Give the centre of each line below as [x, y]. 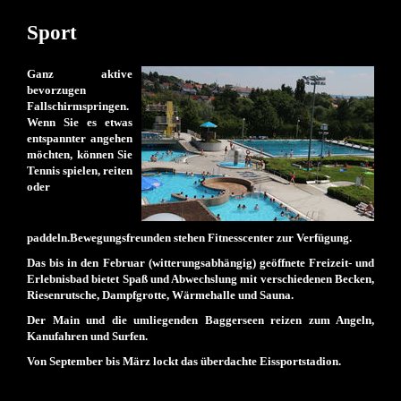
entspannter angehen [80, 138]
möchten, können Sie [80, 154]
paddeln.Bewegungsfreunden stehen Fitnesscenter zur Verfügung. [189, 238]
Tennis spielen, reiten [80, 171]
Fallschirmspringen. [78, 106]
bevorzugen [56, 90]
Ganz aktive [80, 74]
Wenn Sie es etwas [80, 122]
